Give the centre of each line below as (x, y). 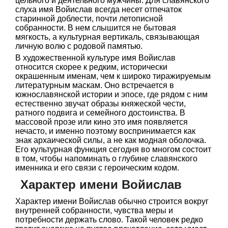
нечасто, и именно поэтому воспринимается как (105, 131)
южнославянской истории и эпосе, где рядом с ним (111, 94)
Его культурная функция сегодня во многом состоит (113, 149)
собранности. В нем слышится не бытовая (96, 28)
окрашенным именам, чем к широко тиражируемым (113, 76)
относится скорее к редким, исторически (91, 67)
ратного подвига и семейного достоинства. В (100, 113)
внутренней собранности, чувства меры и (94, 210)
